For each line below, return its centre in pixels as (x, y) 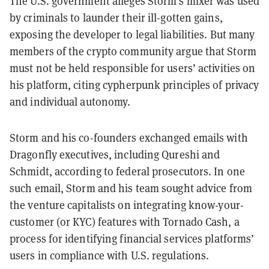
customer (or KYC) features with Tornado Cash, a (125, 222)
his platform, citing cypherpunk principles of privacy (134, 85)
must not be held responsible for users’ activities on (133, 68)
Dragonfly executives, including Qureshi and (115, 154)
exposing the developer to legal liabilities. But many (132, 34)
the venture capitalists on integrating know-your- (127, 205)
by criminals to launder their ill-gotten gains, (116, 17)
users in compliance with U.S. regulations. (111, 255)
